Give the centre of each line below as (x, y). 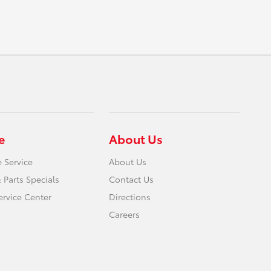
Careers (125, 214)
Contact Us (132, 179)
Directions (130, 197)
